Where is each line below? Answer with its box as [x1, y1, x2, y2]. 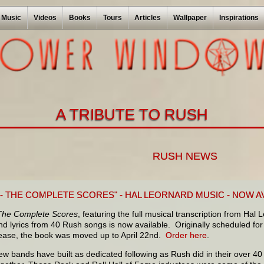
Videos [33, 14, 57, 22]
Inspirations [219, 14, 259, 22]
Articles [134, 14, 161, 22]
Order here [166, 230, 207, 240]
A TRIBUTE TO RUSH [56, 106, 208, 123]
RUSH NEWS [153, 150, 217, 162]
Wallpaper [173, 14, 207, 22]
